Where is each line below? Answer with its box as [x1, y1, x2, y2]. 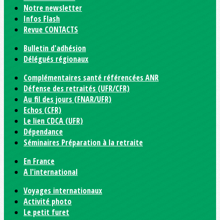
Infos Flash [24, 13, 60, 24]
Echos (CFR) [24, 105, 61, 115]
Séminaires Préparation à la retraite [24, 137, 143, 148]
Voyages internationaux [24, 185, 102, 196]
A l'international [24, 166, 78, 177]
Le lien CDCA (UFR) [24, 115, 83, 126]
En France [24, 156, 55, 166]
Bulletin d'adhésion [24, 43, 86, 54]
